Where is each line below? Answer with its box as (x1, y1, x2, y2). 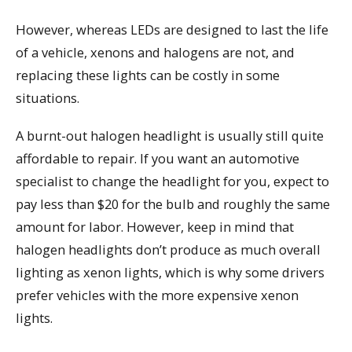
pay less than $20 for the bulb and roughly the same (16, 195, 330, 214)
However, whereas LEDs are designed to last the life (16, 20, 328, 38)
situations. (16, 88, 79, 107)
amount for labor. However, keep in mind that (16, 218, 294, 236)
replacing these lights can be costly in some (16, 65, 280, 84)
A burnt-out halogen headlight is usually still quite (16, 126, 324, 145)
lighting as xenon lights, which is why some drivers (16, 263, 324, 282)
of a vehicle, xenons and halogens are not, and (16, 42, 295, 61)
